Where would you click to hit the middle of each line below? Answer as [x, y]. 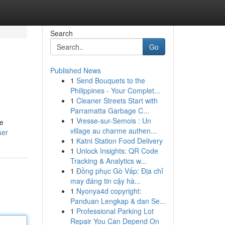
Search [61, 33]
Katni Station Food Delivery [119, 141]
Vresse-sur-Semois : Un [114, 121]
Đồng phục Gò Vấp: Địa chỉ [120, 171]
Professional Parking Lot [115, 211]
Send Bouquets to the [110, 80]
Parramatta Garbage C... [109, 110]
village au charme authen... [113, 131]
